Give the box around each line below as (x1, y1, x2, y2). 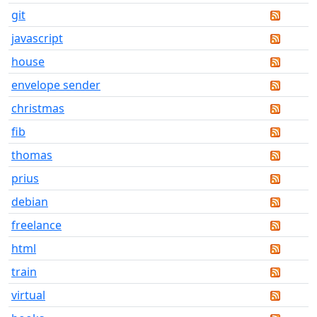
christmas (11, 100, 64, 116)
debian (11, 193, 48, 209)
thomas (11, 146, 52, 163)
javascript (11, 30, 63, 46)
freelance (11, 217, 62, 233)
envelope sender (11, 76, 100, 93)
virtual (11, 287, 45, 303)
